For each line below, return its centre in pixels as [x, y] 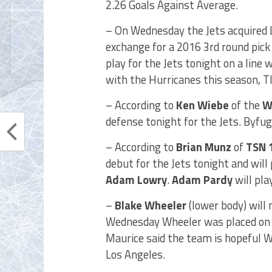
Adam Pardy [202, 180]
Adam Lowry [136, 180]
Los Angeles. [135, 254]
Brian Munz [204, 147]
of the [246, 105]
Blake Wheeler [151, 205]
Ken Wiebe [202, 105]
